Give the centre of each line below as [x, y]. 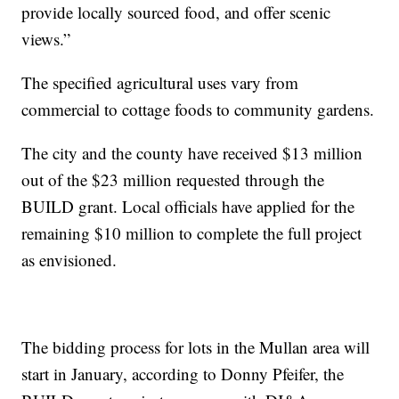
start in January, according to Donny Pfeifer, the [183, 374]
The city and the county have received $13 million [192, 153]
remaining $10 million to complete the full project [192, 233]
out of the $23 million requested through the [173, 180]
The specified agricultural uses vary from [160, 83]
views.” [46, 39]
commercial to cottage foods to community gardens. [198, 110]
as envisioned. [69, 260]
